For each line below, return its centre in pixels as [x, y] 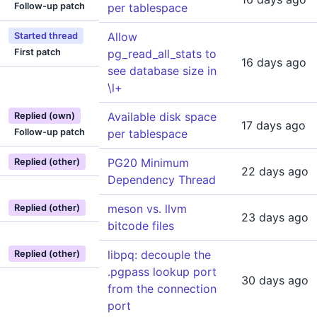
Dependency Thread [162, 180]
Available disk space [162, 117]
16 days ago [274, 62]
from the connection [162, 289]
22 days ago [275, 171]
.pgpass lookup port [162, 272]
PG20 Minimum [148, 163]
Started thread [46, 36]
